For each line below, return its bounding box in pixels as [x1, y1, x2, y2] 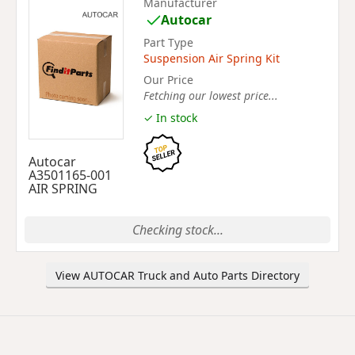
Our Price [143, 72, 193, 87]
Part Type [143, 34, 193, 50]
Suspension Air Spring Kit [143, 50, 280, 66]
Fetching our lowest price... [143, 88, 278, 103]
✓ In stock [143, 109, 197, 125]
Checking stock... [132, 221, 223, 239]
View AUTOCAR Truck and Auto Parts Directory [55, 268, 300, 283]
